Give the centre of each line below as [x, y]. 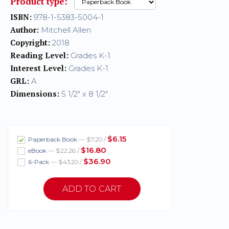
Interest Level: [38, 68]
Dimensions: [35, 93]
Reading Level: [39, 55]
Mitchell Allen [65, 30]
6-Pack [39, 162]
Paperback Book [53, 139]
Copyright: [30, 42]
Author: [25, 29]
